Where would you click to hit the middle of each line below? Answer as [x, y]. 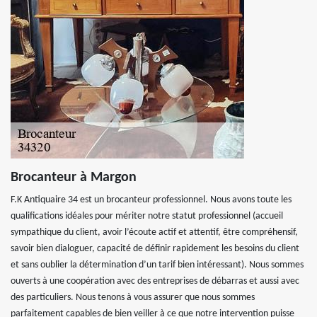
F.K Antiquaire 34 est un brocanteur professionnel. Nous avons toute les [151, 200]
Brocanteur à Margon [74, 178]
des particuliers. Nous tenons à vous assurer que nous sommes [133, 298]
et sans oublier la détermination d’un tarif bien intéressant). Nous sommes [157, 265]
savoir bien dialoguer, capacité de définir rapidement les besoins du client [155, 249]
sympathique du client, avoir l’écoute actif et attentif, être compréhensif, [154, 232]
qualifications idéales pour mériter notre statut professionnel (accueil [147, 216]
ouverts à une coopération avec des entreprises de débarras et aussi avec [155, 281]
